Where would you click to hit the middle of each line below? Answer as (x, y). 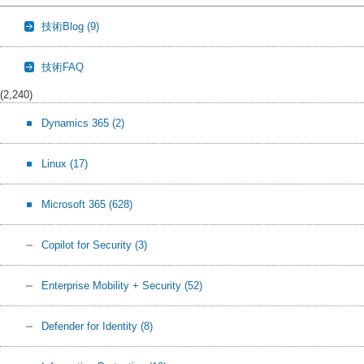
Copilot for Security (88, 245)
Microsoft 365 (75, 205)
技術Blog (64, 27)
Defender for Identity (91, 327)
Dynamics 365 (77, 123)
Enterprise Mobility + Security (113, 286)
